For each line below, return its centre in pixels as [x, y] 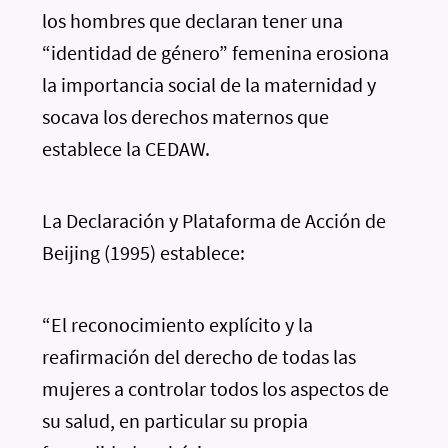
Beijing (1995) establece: [144, 252]
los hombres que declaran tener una [193, 20]
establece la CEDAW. [126, 148]
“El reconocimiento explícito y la [178, 324]
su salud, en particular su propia [175, 420]
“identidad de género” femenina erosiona [216, 52]
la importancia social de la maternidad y [209, 84]
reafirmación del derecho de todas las [199, 356]
